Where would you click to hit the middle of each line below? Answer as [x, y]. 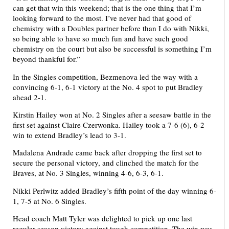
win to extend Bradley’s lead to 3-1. [71, 135]
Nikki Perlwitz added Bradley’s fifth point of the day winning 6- [114, 190]
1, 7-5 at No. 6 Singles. [50, 201]
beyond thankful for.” [47, 59]
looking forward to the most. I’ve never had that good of [102, 18]
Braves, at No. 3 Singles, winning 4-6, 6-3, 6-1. [89, 173]
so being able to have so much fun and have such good [100, 39]
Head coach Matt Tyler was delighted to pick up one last [102, 219]
